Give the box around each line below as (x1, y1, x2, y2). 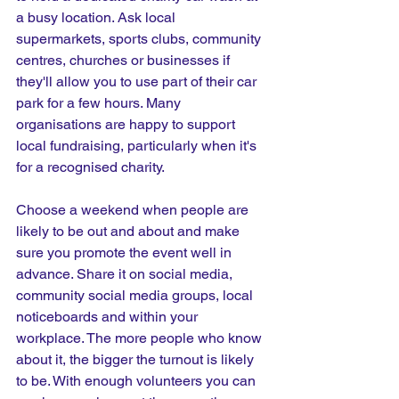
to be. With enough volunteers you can (16, 371, 259, 389)
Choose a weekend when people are (16, 200, 252, 218)
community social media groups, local (16, 286, 256, 304)
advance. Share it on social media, (16, 265, 236, 282)
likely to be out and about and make (16, 222, 243, 240)
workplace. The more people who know (16, 329, 265, 346)
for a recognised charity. (16, 158, 165, 175)
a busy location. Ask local (16, 8, 179, 26)
